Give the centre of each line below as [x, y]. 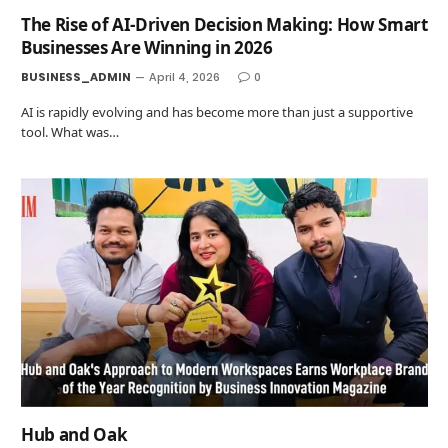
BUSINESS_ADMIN [76, 77]
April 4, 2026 [184, 77]
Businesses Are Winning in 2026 [147, 48]
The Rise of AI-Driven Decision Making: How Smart [224, 25]
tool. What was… [70, 132]
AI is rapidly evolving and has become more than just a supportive [217, 112]
